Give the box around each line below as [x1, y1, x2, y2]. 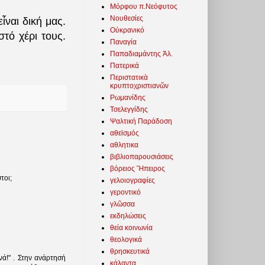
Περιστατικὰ [110, 73, 148, 82]
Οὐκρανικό [110, 25, 144, 34]
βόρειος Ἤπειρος [110, 164, 165, 173]
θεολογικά [110, 235, 142, 244]
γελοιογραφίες [110, 176, 155, 185]
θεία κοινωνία [110, 223, 153, 232]
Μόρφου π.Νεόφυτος [110, 2, 177, 11]
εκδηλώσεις [110, 211, 146, 220]
